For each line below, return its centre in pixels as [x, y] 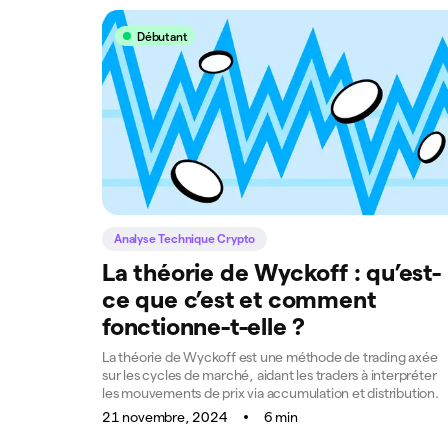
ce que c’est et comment [239, 299]
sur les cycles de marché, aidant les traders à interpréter [269, 374]
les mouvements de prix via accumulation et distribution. [270, 392]
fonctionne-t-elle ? [204, 326]
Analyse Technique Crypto [185, 238]
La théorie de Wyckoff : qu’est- [271, 272]
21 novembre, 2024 [165, 416]
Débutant [162, 36]
